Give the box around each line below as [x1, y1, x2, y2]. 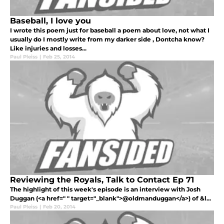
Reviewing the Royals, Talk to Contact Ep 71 [10, 175, 194, 185]
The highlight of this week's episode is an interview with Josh [10, 185, 200, 193]
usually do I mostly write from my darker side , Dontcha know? [10, 35, 204, 43]
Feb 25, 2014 [43, 53, 75, 60]
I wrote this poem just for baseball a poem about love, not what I [10, 26, 209, 34]
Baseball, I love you [10, 16, 91, 26]
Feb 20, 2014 [43, 203, 75, 210]
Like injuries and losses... [10, 44, 86, 52]
